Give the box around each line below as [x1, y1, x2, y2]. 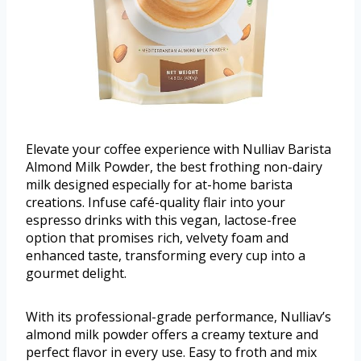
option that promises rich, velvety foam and [26, 228, 288, 247]
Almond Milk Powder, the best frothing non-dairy [26, 157, 322, 176]
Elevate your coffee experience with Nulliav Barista [26, 139, 331, 158]
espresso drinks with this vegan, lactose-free [26, 210, 297, 229]
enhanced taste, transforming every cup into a [26, 246, 305, 264]
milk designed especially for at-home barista [26, 175, 293, 193]
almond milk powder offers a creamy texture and [26, 325, 318, 343]
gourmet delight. [26, 263, 127, 282]
